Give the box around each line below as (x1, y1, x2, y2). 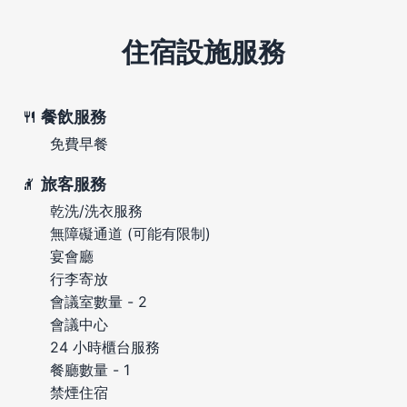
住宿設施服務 (122, 35, 285, 68)
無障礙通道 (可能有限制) (50, 223, 211, 243)
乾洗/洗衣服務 (50, 201, 143, 220)
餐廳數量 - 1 (50, 360, 130, 379)
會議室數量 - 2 (50, 292, 147, 311)
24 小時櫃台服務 (50, 337, 160, 356)
